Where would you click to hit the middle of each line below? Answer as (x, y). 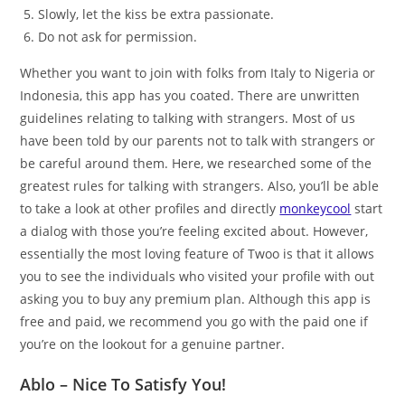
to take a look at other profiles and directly (150, 208)
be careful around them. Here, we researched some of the (196, 163)
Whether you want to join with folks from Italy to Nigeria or (198, 73)
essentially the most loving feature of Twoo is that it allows (198, 254)
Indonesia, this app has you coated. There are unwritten (190, 95)
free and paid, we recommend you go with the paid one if (194, 321)
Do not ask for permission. (118, 37)
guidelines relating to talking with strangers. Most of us (188, 118)
